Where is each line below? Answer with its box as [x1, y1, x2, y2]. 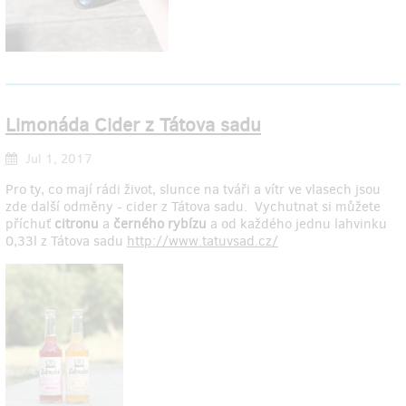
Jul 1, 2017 [22, 150, 92, 168]
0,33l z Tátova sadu [5, 231, 127, 250]
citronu [54, 214, 102, 233]
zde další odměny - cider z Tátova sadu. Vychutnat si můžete [5, 197, 381, 216]
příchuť [5, 214, 54, 233]
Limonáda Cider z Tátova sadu [5, 112, 261, 139]
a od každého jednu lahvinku [210, 214, 387, 233]
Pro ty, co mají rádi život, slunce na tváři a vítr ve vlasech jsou [5, 179, 381, 198]
